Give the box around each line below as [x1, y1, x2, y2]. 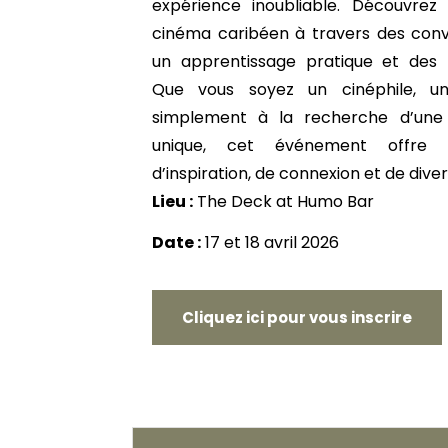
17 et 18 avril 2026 [201, 231, 339, 255]
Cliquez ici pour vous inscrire [182, 307, 412, 329]
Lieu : [152, 190, 193, 214]
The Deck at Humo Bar [193, 190, 374, 214]
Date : [152, 231, 201, 255]
